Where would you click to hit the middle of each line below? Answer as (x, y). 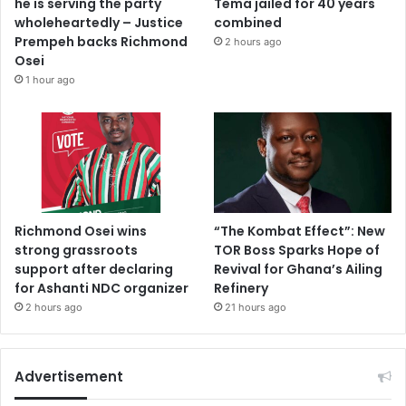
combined (248, 23)
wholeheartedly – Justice (99, 23)
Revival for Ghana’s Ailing (299, 269)
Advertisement (69, 376)
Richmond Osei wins (81, 231)
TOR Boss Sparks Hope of (297, 250)
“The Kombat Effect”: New (300, 231)
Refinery (242, 288)
